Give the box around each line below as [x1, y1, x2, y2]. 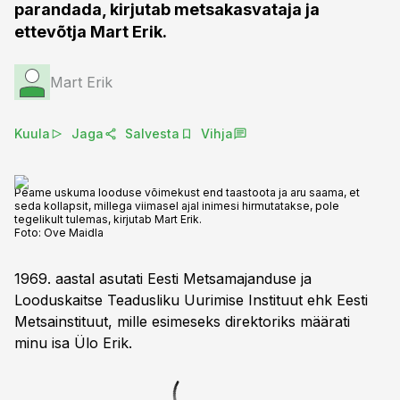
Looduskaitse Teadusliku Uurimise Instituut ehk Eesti [14, 291, 368, 309]
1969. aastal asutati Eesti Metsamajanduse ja [14, 270, 312, 287]
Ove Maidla [44, 226, 104, 239]
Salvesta [125, 126, 179, 141]
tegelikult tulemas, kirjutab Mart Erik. [14, 212, 202, 226]
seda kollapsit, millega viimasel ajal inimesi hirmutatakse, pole [14, 199, 339, 212]
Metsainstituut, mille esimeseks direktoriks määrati [14, 312, 350, 330]
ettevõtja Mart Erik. [14, 22, 167, 41]
